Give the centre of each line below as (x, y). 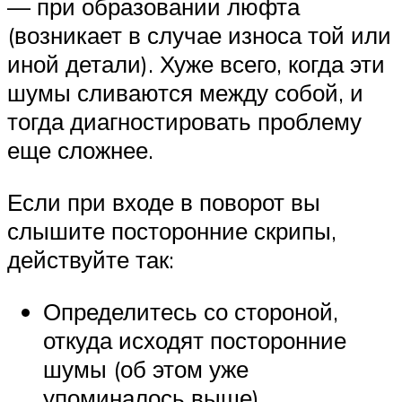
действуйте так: (91, 260)
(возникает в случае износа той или (199, 35)
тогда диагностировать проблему (184, 122)
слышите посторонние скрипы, (172, 231)
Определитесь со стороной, (191, 311)
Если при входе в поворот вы (164, 202)
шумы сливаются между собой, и (185, 93)
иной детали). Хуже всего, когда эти (196, 64)
